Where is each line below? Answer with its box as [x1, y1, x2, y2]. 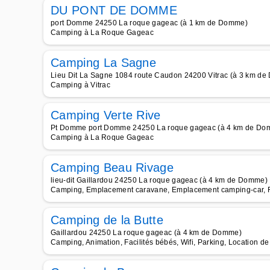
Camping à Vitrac [51, 81, 111, 89]
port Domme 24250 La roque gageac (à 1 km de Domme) [51, 19, 248, 27]
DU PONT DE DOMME [51, 4, 178, 17]
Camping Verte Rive [51, 108, 161, 122]
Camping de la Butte [51, 213, 164, 227]
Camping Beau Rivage [51, 161, 174, 174]
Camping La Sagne [51, 56, 157, 69]
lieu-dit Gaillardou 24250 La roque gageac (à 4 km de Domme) [51, 176, 268, 184]
